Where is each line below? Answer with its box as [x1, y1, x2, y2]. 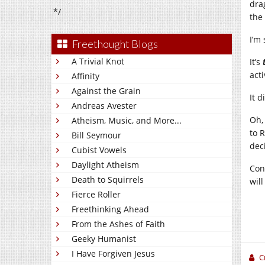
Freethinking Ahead [72, 203, 149, 215]
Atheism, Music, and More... [72, 115, 182, 126]
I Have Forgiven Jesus [72, 248, 155, 259]
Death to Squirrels [72, 174, 144, 185]
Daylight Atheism [72, 159, 139, 170]
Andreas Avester [72, 100, 137, 111]
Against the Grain [72, 85, 141, 96]
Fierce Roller [72, 189, 121, 200]
